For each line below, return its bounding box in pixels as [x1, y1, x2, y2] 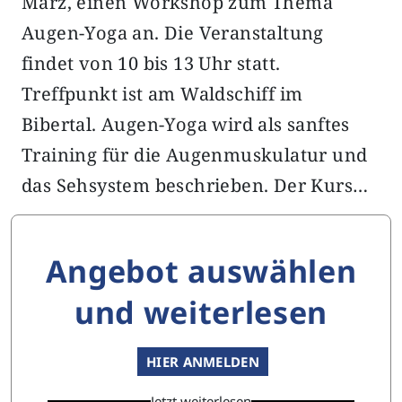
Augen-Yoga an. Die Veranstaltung [22, 21, 324, 45]
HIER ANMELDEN [146, 353, 259, 371]
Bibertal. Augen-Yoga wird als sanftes [22, 112, 350, 136]
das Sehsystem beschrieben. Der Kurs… [22, 173, 369, 197]
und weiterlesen [74, 292, 328, 333]
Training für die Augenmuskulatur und [22, 143, 368, 167]
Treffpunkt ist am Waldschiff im [22, 82, 303, 106]
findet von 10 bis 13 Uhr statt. [22, 51, 281, 75]
